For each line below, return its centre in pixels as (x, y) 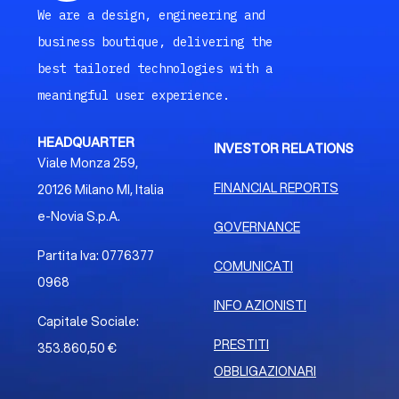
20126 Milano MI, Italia (101, 189)
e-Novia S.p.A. (79, 216)
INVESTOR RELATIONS (284, 148)
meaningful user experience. (134, 95)
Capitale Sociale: (89, 321)
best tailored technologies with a (155, 68)
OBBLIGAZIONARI (265, 371)
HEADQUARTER (86, 142)
